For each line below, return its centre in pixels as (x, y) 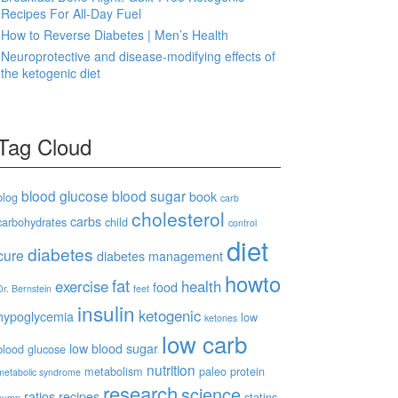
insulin (106, 313)
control (243, 223)
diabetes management (160, 256)
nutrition (171, 370)
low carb (204, 343)
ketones (221, 318)
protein (247, 371)
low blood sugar (114, 348)
